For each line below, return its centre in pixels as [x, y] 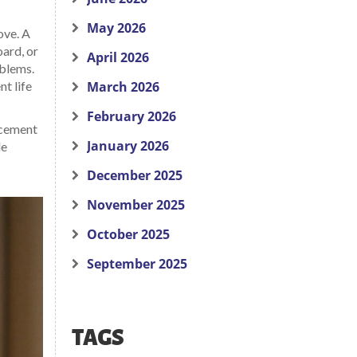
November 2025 [135, 205]
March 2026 [123, 87]
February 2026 [131, 116]
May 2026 [116, 28]
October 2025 [128, 234]
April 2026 [118, 57]
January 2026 [127, 146]
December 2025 [134, 175]
